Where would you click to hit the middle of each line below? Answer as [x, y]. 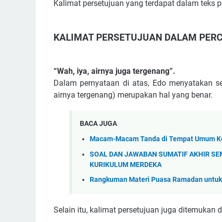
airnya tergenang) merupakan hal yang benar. [133, 95]
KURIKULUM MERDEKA [126, 165]
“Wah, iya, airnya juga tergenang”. [115, 71]
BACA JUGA [98, 124]
